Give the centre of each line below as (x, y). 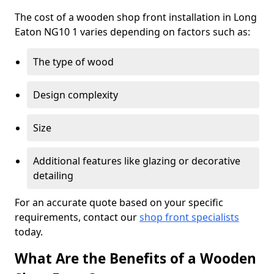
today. (29, 232)
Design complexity (76, 95)
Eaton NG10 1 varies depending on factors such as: (132, 32)
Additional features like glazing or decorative (137, 161)
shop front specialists (189, 217)
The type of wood (73, 62)
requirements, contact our (77, 217)
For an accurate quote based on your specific (119, 202)
